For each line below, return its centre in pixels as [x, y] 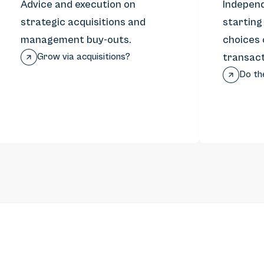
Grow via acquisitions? [84, 57]
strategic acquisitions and [83, 22]
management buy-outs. [76, 40]
